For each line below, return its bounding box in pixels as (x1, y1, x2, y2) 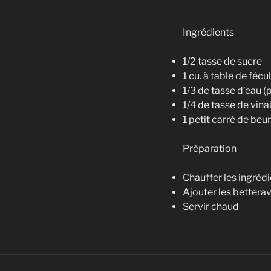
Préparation (183, 142, 237, 154)
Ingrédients (183, 26, 234, 38)
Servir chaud (183, 200, 239, 212)
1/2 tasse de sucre (183, 55, 262, 67)
